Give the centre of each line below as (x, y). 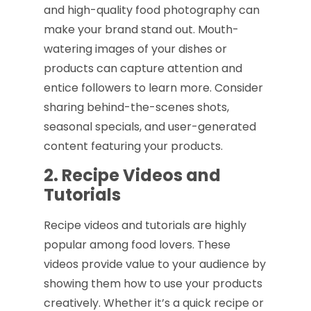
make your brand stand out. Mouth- (141, 29)
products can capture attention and (143, 68)
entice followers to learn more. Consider (153, 87)
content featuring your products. (133, 146)
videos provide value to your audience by (154, 264)
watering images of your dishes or (135, 49)
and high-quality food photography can (151, 10)
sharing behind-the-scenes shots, (136, 107)
